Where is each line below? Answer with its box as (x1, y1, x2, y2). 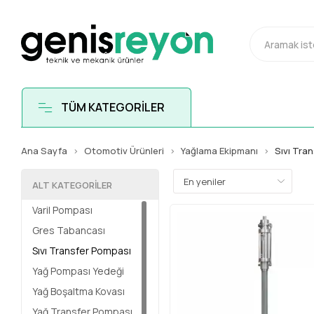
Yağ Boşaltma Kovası (32, 285, 125, 298)
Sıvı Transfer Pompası (32, 244, 132, 257)
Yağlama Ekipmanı (181, 144, 259, 157)
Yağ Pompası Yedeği (32, 264, 125, 278)
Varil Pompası (32, 203, 93, 217)
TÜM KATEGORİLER (60, 100, 165, 115)
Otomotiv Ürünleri (84, 144, 165, 157)
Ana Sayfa (21, 144, 68, 157)
